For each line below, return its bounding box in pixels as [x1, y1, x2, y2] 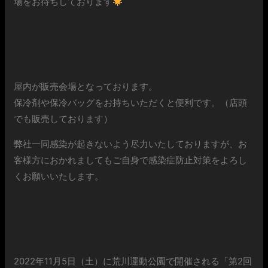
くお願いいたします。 [14, 170, 104, 182]
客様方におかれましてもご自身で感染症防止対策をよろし [14, 154, 248, 166]
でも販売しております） [14, 113, 113, 125]
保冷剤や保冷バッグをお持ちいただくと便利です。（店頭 [14, 97, 248, 109]
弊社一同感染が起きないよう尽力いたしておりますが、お [14, 138, 248, 150]
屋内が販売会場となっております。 [14, 81, 158, 93]
